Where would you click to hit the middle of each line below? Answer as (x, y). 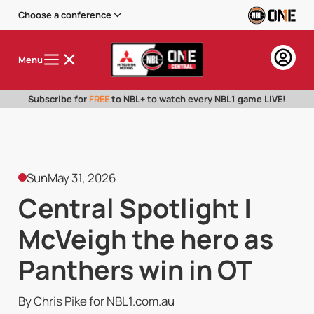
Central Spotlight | (135, 208)
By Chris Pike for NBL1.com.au (96, 301)
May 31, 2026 (82, 177)
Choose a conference (64, 15)
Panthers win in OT (135, 270)
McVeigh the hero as (145, 239)
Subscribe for (59, 99)
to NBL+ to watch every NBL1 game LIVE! (198, 99)
